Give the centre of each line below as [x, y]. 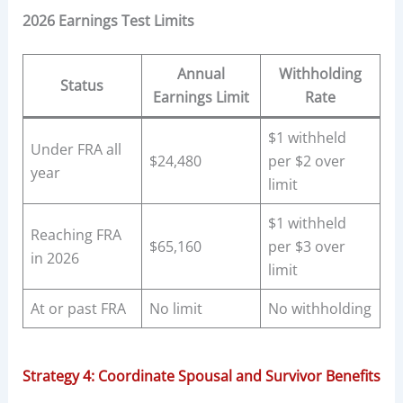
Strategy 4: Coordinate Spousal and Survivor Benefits [201, 376]
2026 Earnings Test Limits [108, 21]
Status [82, 86]
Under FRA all [76, 150]
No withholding [319, 309]
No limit [175, 309]
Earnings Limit [201, 98]
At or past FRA [78, 309]
